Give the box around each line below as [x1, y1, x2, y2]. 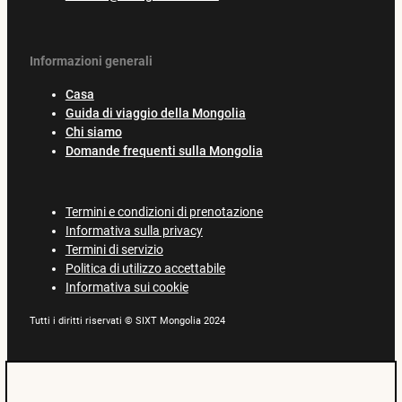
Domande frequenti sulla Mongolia [65, 144, 263, 159]
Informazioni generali [29, 54, 153, 68]
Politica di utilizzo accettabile [65, 261, 225, 276]
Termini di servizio [65, 242, 163, 258]
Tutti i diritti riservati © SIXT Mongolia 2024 [29, 315, 225, 328]
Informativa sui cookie [65, 280, 188, 295]
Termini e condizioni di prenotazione [65, 205, 263, 220]
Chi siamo [65, 125, 122, 140]
